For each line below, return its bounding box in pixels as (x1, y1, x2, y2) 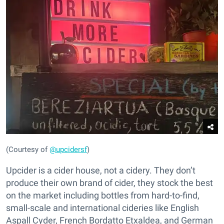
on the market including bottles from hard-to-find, (6, 190, 199, 201)
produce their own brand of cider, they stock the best (6, 177, 213, 188)
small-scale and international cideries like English (6, 202, 199, 213)
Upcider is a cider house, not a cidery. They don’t (6, 165, 195, 176)
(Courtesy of (6, 145, 49, 154)
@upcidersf (49, 145, 87, 154)
